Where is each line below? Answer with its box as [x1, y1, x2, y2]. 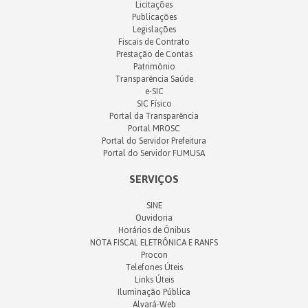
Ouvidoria [135, 210, 173, 226]
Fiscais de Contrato [118, 34, 190, 50]
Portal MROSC [128, 120, 180, 137]
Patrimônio [133, 58, 175, 75]
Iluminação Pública [118, 284, 190, 300]
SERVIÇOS [129, 168, 179, 190]
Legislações [132, 21, 176, 38]
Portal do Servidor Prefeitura [102, 133, 206, 149]
